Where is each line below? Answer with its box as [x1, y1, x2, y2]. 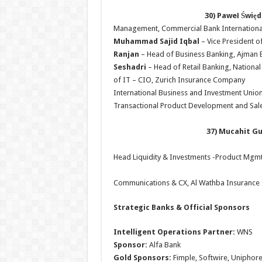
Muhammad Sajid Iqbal [113, 37, 199, 46]
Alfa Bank [147, 240, 181, 249]
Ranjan [113, 50, 139, 58]
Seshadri [113, 63, 146, 71]
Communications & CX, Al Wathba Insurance [113, 178, 260, 187]
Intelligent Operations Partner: [113, 227, 237, 236]
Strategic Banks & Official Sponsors [113, 203, 250, 212]
